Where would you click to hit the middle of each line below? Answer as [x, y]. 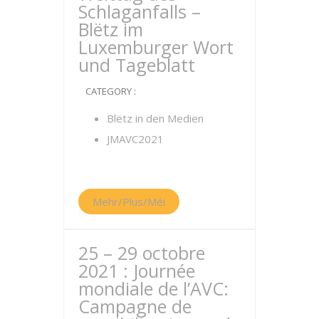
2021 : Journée [137, 270]
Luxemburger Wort [156, 47]
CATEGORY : [111, 91]
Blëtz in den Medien [155, 118]
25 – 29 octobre [142, 252]
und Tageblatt [137, 64]
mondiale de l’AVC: [153, 288]
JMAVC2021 [135, 138]
